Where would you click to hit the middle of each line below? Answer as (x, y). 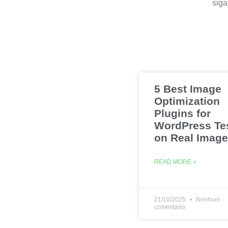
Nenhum (207, 199)
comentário (170, 207)
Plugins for (182, 113)
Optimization (187, 101)
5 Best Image (188, 89)
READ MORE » (175, 162)
